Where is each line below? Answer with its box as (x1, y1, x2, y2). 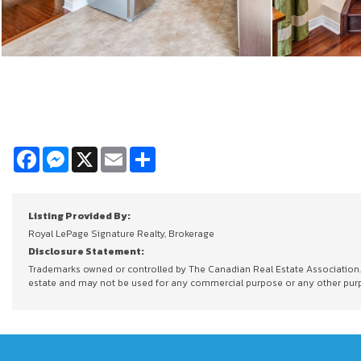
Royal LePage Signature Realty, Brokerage (28, 226, 214, 242)
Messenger (68, 143, 128, 164)
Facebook (39, 143, 93, 164)
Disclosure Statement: (28, 244, 144, 259)
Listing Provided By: (28, 209, 131, 224)
